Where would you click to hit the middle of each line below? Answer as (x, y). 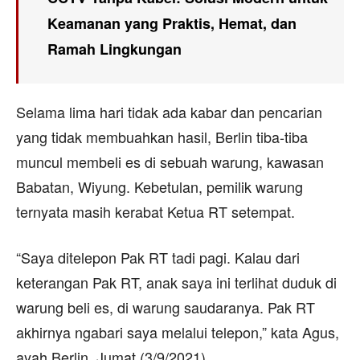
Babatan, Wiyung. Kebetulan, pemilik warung (160, 186)
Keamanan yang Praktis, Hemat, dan (172, 23)
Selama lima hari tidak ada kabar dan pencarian (169, 111)
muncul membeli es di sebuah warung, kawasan (170, 161)
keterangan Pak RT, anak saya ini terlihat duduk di (176, 282)
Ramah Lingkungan (115, 49)
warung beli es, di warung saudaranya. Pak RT (166, 307)
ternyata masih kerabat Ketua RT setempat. (155, 211)
